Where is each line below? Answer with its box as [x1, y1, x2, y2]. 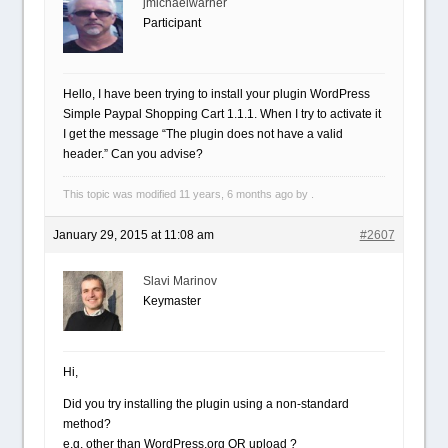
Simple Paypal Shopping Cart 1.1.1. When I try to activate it [63, 107, 382, 121]
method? [63, 417, 112, 431]
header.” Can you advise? [63, 147, 204, 161]
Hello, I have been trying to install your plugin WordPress [63, 87, 371, 101]
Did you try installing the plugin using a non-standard [63, 397, 350, 411]
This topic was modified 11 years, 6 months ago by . [63, 188, 315, 200]
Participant [143, 16, 202, 30]
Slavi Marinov [143, 274, 218, 288]
